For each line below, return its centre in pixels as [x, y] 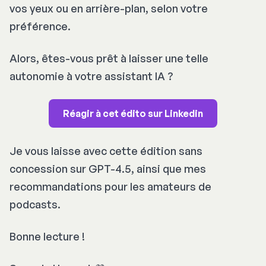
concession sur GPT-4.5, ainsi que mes [108, 168]
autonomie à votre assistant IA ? [91, 76]
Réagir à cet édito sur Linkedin [133, 113]
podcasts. [35, 204]
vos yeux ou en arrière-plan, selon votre [109, 8]
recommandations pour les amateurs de [110, 186]
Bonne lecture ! [47, 236]
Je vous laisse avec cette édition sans [106, 151]
